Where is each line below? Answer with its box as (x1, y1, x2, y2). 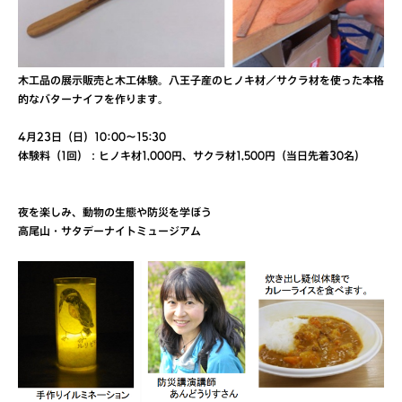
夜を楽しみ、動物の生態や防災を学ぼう (18, 208, 212, 221)
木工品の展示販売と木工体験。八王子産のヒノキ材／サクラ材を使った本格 (18, 76, 384, 89)
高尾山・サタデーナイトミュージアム (18, 227, 201, 240)
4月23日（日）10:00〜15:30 (18, 133, 166, 145)
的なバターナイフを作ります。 (18, 95, 179, 108)
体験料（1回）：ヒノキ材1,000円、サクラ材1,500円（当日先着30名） (18, 152, 365, 164)
